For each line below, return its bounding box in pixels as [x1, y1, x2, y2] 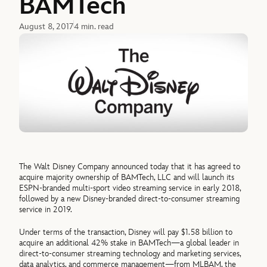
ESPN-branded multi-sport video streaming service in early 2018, [19, 182, 241, 193]
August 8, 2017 [19, 21, 74, 32]
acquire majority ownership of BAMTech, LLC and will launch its [19, 172, 235, 182]
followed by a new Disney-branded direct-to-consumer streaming [19, 193, 240, 204]
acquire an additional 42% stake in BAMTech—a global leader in [19, 238, 240, 249]
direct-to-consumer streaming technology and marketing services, [19, 249, 241, 259]
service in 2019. [19, 204, 73, 215]
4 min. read [74, 21, 114, 32]
